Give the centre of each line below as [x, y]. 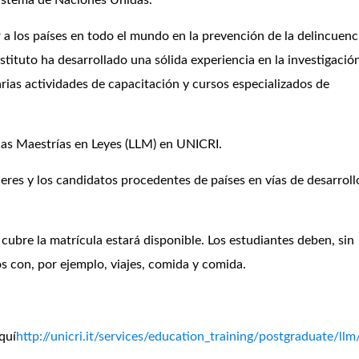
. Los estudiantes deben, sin [278, 241]
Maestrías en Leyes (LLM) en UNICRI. [117, 145]
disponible [172, 241]
